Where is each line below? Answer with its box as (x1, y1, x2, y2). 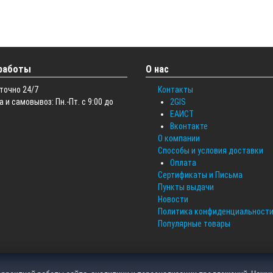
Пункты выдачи (158, 182, 214, 192)
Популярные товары (158, 218, 230, 229)
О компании (158, 133, 200, 143)
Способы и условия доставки (158, 145, 263, 155)
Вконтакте (170, 121, 208, 131)
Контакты (158, 84, 193, 94)
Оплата (170, 157, 196, 168)
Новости (158, 194, 188, 204)
